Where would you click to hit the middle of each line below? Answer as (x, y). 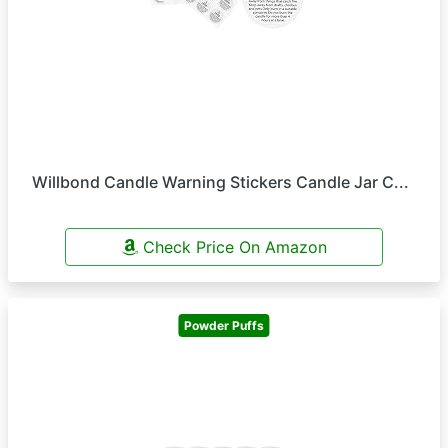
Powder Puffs (224, 325)
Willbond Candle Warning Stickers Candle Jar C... (220, 182)
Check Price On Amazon (232, 247)
